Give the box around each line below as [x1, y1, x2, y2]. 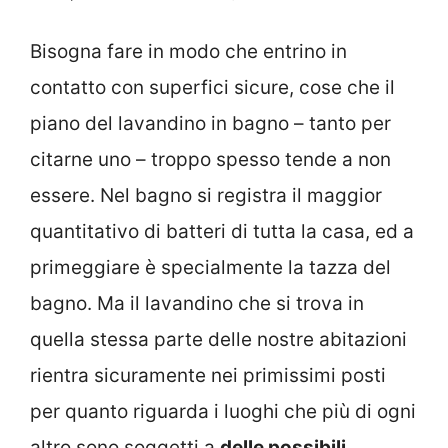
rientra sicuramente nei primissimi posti [30, 364, 386, 388]
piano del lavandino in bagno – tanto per [30, 112, 391, 136]
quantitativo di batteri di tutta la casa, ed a [30, 220, 414, 244]
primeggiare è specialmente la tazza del [30, 256, 391, 280]
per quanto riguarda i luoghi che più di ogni [30, 400, 416, 424]
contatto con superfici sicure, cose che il [30, 76, 395, 100]
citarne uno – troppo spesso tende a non [30, 148, 391, 172]
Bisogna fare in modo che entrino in [30, 40, 347, 64]
